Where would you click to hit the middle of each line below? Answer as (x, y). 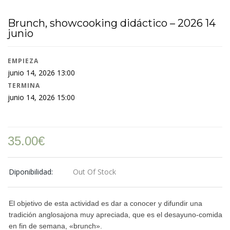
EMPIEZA (23, 61)
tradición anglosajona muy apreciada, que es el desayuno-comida (116, 215)
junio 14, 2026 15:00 (41, 98)
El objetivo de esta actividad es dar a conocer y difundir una (106, 204)
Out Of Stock (94, 172)
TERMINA (24, 86)
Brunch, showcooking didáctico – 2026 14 (112, 23)
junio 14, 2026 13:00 (41, 73)
